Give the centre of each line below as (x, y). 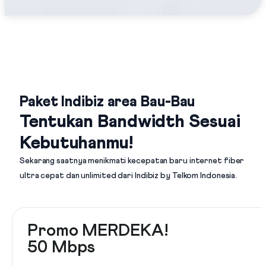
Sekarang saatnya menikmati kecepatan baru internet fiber (132, 161)
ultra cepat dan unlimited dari (77, 175)
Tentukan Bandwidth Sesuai (130, 121)
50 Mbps (61, 247)
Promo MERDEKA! (98, 231)
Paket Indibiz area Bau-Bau (107, 102)
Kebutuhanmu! (76, 143)
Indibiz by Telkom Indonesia (185, 175)
